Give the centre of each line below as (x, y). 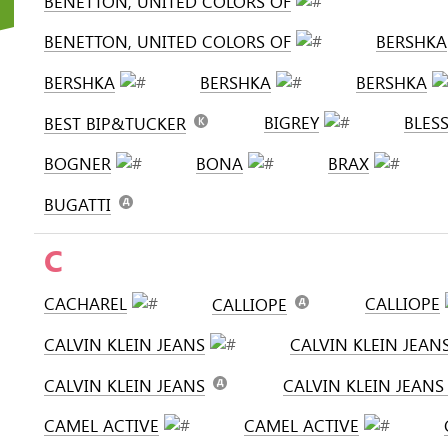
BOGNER (77, 163)
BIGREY (291, 122)
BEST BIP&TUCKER (115, 123)
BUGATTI (77, 204)
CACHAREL (85, 303)
